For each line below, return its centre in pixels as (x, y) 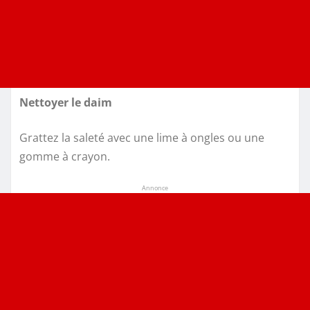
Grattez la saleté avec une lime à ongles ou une (142, 138)
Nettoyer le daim (66, 103)
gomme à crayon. (65, 157)
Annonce (155, 188)
